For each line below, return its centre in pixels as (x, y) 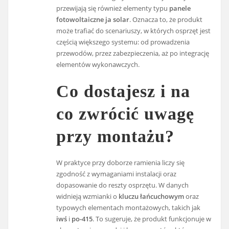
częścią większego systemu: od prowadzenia (123, 42)
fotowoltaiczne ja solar (93, 19)
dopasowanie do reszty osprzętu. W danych (123, 185)
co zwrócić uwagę (125, 114)
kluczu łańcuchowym (152, 197)
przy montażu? (116, 136)
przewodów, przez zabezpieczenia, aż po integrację (133, 53)
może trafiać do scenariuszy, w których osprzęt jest (134, 30)
